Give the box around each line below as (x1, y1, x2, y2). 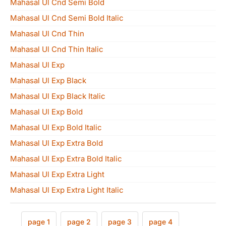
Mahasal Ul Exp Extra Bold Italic (10, 154, 122, 163)
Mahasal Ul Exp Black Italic (10, 91, 105, 101)
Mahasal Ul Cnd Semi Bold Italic (10, 13, 124, 23)
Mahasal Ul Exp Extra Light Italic (10, 185, 124, 195)
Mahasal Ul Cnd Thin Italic (10, 44, 103, 54)
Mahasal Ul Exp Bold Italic (10, 123, 102, 132)
